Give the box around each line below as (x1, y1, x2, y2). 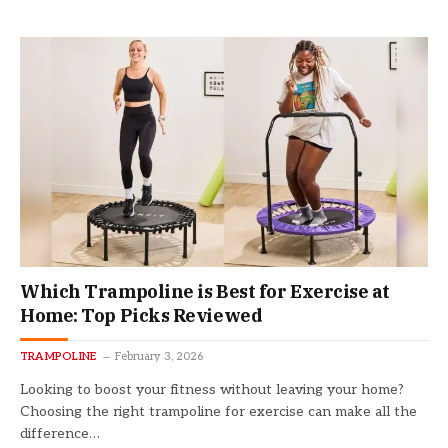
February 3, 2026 (115, 349, 204, 363)
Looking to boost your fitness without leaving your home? (20, 380, 404, 398)
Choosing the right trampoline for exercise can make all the (20, 402, 417, 420)
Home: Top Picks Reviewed (20, 303, 263, 327)
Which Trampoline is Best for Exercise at (20, 279, 390, 303)
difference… (20, 424, 100, 442)
